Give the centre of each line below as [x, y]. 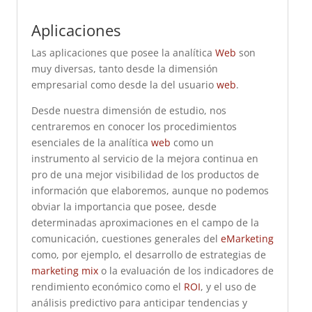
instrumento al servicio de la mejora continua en [145, 158]
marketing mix [64, 271]
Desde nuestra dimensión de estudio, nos [128, 110]
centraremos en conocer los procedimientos [134, 126]
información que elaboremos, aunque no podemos [150, 190]
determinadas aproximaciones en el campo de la [145, 223]
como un [192, 142]
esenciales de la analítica [91, 142]
